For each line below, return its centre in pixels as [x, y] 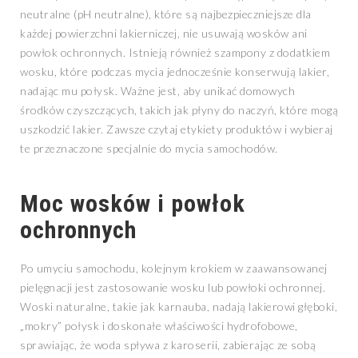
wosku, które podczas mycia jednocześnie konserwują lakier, [175, 72]
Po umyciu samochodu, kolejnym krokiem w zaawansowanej [174, 268]
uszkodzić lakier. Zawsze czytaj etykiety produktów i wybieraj [177, 129]
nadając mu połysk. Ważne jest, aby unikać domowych [157, 91]
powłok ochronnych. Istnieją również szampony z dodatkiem [175, 53]
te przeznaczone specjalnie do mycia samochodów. [149, 149]
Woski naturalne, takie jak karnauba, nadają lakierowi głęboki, [179, 307]
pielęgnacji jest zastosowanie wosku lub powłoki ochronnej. [173, 288]
